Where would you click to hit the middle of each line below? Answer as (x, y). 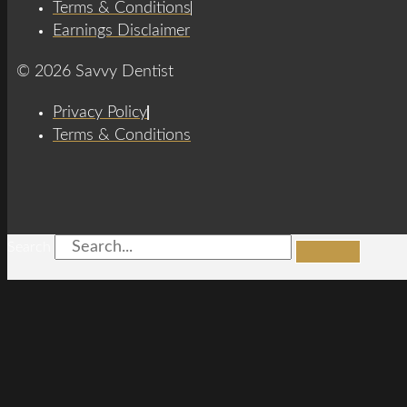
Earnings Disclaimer (121, 30)
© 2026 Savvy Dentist (95, 71)
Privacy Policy (100, 112)
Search (29, 247)
